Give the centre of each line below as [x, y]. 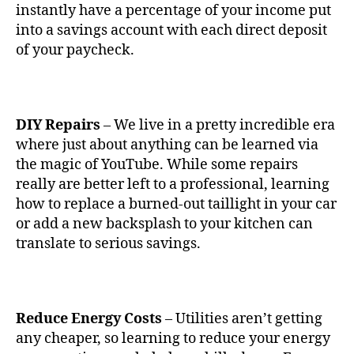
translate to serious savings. [110, 243]
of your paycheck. [77, 50]
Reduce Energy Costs [89, 318]
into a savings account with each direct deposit [171, 30]
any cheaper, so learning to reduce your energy [173, 338]
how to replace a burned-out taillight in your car [176, 204]
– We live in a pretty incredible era [218, 125]
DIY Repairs [58, 125]
